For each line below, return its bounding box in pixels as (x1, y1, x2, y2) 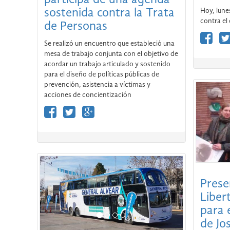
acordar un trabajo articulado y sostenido (44, 60, 170, 68)
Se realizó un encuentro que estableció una (44, 40, 175, 47)
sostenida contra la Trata (44, 7, 175, 20)
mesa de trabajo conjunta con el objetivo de (44, 50, 178, 57)
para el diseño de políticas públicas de (44, 70, 159, 78)
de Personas (44, 20, 107, 33)
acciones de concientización (44, 91, 131, 99)
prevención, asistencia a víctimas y (44, 81, 150, 88)
